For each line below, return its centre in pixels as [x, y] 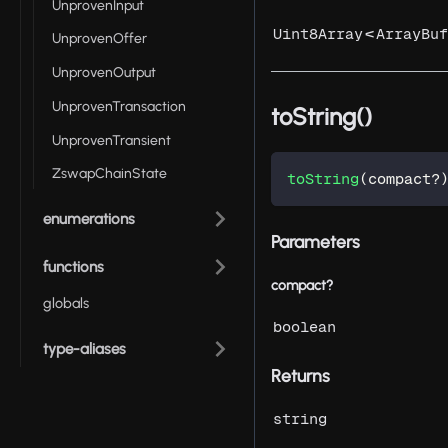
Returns [300, 376]
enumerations [89, 218]
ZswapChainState [109, 174]
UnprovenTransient [111, 140]
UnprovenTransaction [119, 106]
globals [66, 303]
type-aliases [84, 348]
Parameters [315, 242]
